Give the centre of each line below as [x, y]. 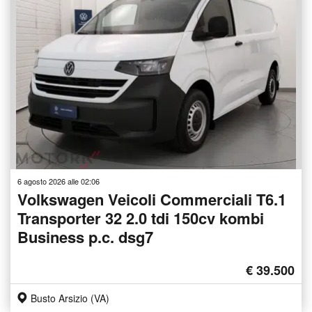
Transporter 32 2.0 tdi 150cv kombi [141, 218]
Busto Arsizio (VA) [70, 298]
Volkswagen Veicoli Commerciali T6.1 [152, 199]
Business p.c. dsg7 [85, 236]
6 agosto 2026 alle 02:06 [58, 181]
